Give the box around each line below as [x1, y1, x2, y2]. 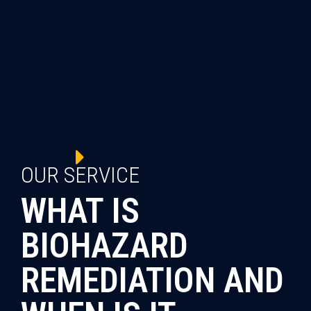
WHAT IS [21, 190, 140, 231]
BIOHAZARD [21, 225, 188, 266]
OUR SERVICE [21, 161, 140, 188]
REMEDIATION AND [21, 260, 284, 301]
